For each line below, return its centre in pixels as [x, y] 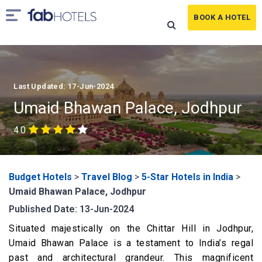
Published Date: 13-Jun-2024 [71, 209]
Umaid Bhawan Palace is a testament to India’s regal [131, 243]
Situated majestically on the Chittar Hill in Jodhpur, [131, 228]
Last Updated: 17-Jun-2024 [64, 86]
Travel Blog [107, 177]
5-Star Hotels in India [187, 177]
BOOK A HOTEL [222, 17]
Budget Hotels [40, 177]
